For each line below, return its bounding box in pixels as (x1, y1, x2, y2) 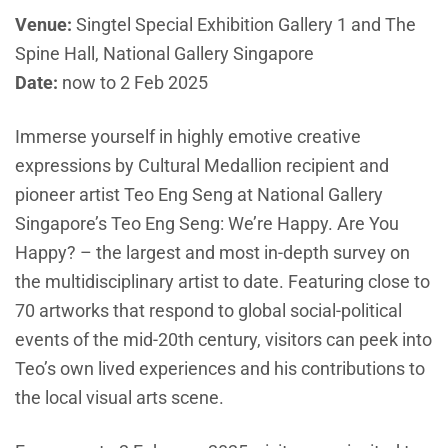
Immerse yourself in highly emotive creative (15, 126, 361, 148)
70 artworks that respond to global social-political (15, 300, 402, 322)
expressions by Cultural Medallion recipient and (15, 155, 389, 177)
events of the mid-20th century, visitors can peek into (15, 329, 432, 351)
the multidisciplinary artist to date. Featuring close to (15, 271, 430, 293)
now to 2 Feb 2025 (58, 72, 208, 94)
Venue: (15, 14, 72, 36)
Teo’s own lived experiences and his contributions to (15, 358, 425, 380)
